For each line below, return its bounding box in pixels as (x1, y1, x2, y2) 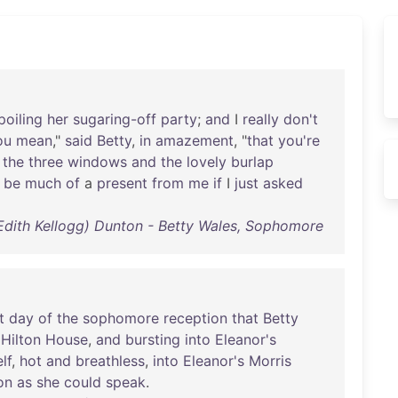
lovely (187, 153, 227, 171)
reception (163, 309, 227, 327)
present (97, 174, 147, 192)
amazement (155, 131, 234, 149)
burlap (231, 153, 274, 171)
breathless (76, 352, 145, 370)
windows (68, 153, 127, 171)
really (243, 110, 279, 128)
